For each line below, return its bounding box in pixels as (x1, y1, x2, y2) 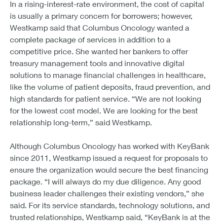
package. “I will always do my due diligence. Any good (10, 176, 201, 186)
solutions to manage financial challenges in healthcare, (10, 70, 206, 79)
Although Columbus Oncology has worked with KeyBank (10, 141, 209, 150)
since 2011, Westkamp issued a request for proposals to (10, 152, 208, 162)
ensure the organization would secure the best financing (10, 164, 208, 174)
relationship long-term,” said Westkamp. (10, 117, 152, 127)
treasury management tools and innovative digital (10, 58, 184, 68)
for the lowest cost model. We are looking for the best (10, 105, 198, 115)
